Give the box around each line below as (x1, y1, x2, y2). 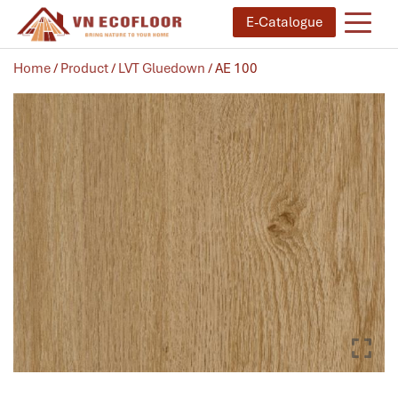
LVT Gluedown (118, 59, 205, 77)
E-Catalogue (246, 13, 322, 31)
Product (60, 59, 108, 77)
